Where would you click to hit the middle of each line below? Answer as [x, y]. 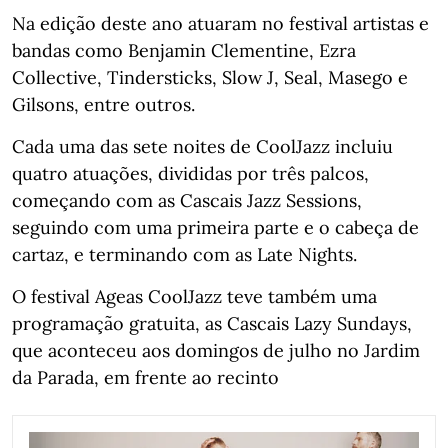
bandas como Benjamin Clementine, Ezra [184, 50]
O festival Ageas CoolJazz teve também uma [194, 296]
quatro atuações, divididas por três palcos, [190, 173]
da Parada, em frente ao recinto [145, 377]
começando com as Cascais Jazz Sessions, [187, 200]
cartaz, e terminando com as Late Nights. [184, 254]
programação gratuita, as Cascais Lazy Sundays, [212, 323]
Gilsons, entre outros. [103, 104]
